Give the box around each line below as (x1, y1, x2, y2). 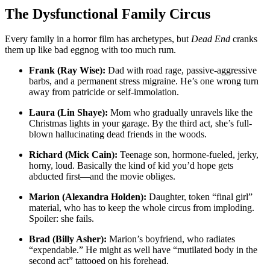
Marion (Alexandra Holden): (29, 192, 146, 202)
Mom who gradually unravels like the (108, 107, 253, 118)
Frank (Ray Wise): (29, 65, 105, 76)
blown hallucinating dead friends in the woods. (29, 129, 207, 140)
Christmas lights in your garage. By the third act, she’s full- (29, 118, 252, 129)
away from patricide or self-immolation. (29, 87, 179, 98)
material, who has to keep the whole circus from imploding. (29, 202, 254, 213)
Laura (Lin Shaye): (29, 107, 108, 118)
